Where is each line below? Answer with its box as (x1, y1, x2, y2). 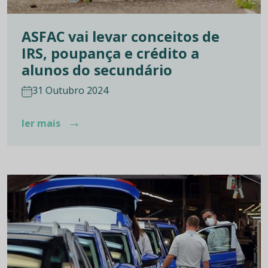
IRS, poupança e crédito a (22, 43, 199, 63)
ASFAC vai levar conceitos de (22, 26, 220, 46)
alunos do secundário (22, 60, 172, 80)
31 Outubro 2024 (32, 83, 108, 97)
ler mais (22, 116, 63, 130)
